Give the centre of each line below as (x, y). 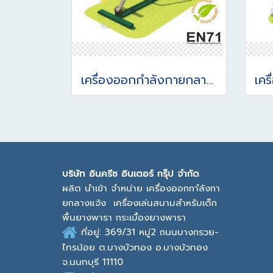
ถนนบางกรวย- (189, 232)
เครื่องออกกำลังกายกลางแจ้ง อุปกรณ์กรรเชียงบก (210, 80)
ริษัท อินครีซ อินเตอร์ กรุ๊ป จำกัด (134, 174)
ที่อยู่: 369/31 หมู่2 (120, 232)
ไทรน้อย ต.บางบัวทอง (109, 248)
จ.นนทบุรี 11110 (93, 262)
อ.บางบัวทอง (182, 248)
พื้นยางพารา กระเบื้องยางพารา (124, 218)
